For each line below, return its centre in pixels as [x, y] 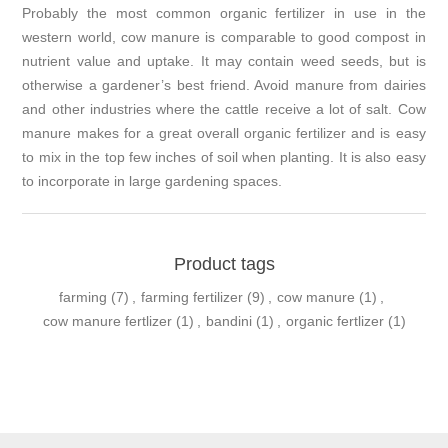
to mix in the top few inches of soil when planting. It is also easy [224, 157]
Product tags [224, 264]
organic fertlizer [334, 321]
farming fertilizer [192, 297]
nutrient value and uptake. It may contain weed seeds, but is [224, 61]
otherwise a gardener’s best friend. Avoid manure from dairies [224, 85]
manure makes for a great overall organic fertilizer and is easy [224, 133]
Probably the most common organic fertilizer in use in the [224, 13]
